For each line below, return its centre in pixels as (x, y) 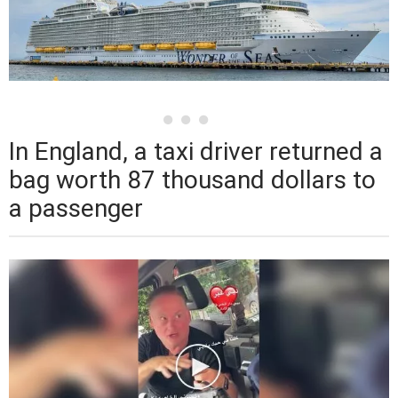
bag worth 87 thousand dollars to (192, 180)
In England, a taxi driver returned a (196, 152)
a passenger (76, 209)
